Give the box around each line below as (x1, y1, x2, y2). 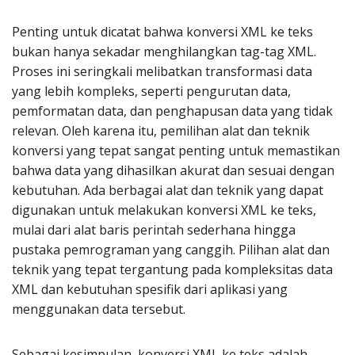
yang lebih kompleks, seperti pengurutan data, (12, 82, 291, 100)
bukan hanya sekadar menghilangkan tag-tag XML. (12, 43, 316, 60)
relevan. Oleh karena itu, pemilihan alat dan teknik (12, 122, 310, 139)
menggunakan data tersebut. (12, 300, 185, 318)
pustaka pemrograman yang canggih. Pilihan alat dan (12, 241, 330, 258)
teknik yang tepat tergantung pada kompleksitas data (12, 261, 333, 278)
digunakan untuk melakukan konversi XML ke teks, (12, 201, 316, 219)
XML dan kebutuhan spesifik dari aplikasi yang (12, 281, 288, 298)
